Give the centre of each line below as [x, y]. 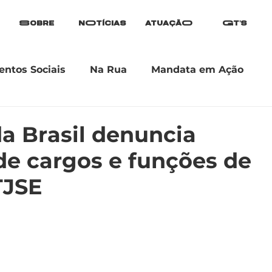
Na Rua [108, 70]
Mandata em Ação [197, 70]
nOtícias [102, 23]
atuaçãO [168, 23]
